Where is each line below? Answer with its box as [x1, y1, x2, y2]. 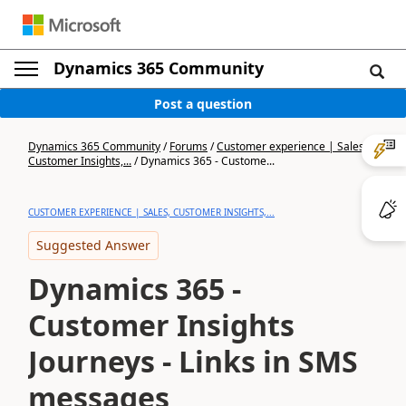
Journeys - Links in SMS [28, 342, 358, 381]
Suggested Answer [36, 237, 150, 254]
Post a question [154, 94, 252, 112]
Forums [169, 139, 208, 154]
